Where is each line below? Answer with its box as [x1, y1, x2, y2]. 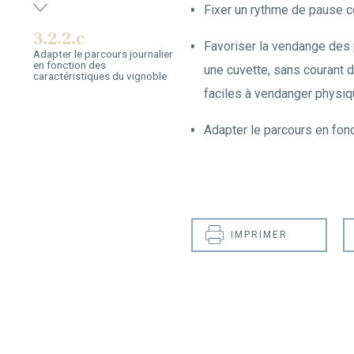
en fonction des [33, 58, 106, 72]
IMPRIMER [231, 228, 288, 240]
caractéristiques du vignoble [33, 70, 167, 83]
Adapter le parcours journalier [33, 47, 173, 61]
